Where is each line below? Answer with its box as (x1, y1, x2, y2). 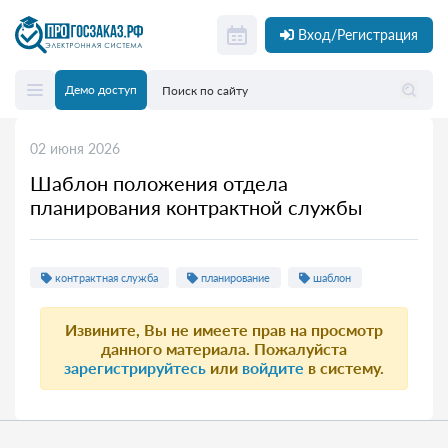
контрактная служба (52, 271, 158, 284)
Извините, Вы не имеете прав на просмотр (65, 320, 383, 339)
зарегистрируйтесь (64, 358, 206, 377)
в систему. (304, 358, 384, 377)
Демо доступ (65, 82, 137, 97)
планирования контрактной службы (30, 195, 362, 219)
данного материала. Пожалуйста (101, 339, 347, 358)
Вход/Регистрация (298, 26, 418, 43)
